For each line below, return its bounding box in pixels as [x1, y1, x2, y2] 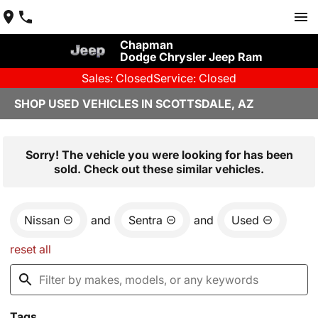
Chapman [119, 38, 173, 52]
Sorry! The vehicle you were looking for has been [25, 148, 293, 162]
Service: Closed [153, 71, 236, 85]
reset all [10, 242, 51, 256]
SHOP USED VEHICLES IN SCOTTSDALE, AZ [14, 97, 254, 111]
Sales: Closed [82, 71, 153, 85]
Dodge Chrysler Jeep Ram [119, 50, 263, 64]
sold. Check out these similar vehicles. [54, 162, 264, 176]
